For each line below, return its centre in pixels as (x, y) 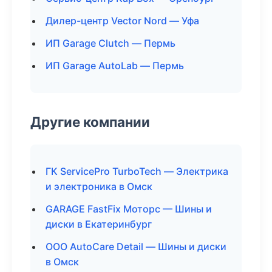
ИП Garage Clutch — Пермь (110, 43)
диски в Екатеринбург (99, 224)
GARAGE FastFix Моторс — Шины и (129, 209)
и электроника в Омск (99, 186)
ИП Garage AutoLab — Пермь (115, 66)
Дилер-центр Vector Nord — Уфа (122, 21)
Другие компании (90, 122)
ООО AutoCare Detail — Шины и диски (136, 246)
